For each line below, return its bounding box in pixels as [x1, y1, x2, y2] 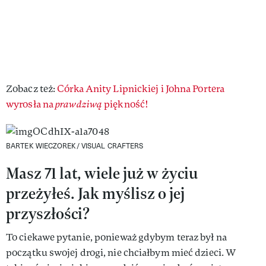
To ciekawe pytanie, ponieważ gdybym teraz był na [6, 230, 227, 243]
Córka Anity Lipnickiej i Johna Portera [57, 82, 225, 95]
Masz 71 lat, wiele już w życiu [6, 162, 198, 183]
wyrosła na [6, 97, 56, 110]
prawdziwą [55, 97, 104, 110]
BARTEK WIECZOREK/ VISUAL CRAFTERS [6, 140, 144, 150]
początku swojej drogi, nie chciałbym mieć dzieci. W [6, 246, 237, 259]
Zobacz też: [6, 82, 58, 95]
